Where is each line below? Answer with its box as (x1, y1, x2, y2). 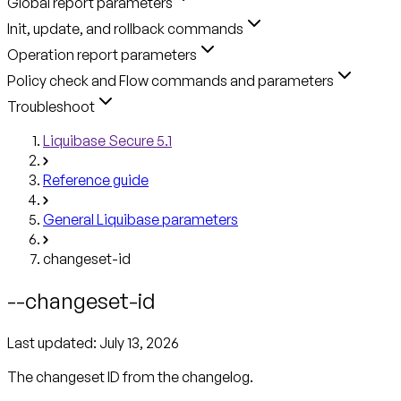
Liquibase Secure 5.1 (43, 131, 172, 149)
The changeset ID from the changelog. (7, 367, 253, 386)
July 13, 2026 (99, 333, 179, 352)
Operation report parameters (7, 45, 197, 64)
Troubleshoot (7, 97, 95, 115)
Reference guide (43, 170, 149, 189)
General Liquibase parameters (43, 209, 238, 228)
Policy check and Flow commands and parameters (7, 71, 334, 90)
